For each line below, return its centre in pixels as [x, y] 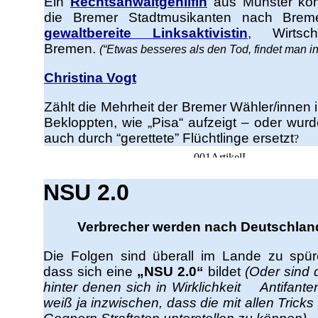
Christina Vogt [90, 78]
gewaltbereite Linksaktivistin [146, 33]
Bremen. [72, 49]
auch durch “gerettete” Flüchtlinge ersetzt [169, 138]
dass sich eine [90, 272]
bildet [224, 272]
